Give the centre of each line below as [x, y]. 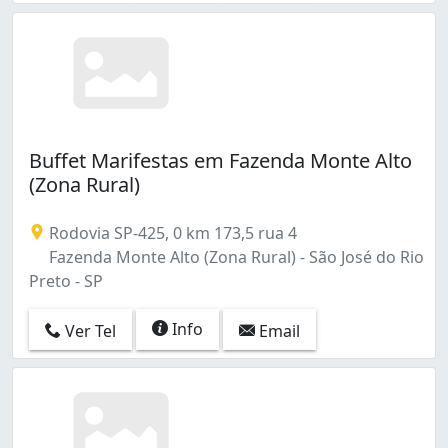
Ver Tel [88, 330]
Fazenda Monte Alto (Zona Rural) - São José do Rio [234, 257]
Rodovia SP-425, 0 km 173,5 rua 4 [171, 233]
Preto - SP [66, 281]
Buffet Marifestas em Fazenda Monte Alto [220, 161]
